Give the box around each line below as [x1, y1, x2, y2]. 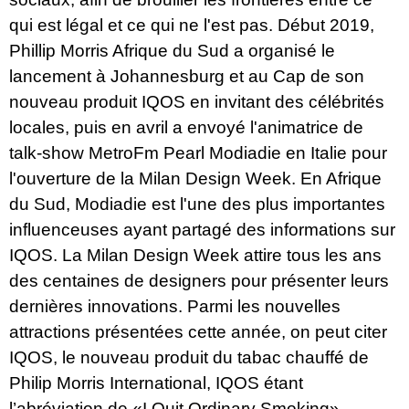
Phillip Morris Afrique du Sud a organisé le [9, 41, 335, 61]
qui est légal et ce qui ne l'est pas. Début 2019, [9, 16, 374, 36]
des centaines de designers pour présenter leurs [9, 271, 389, 291]
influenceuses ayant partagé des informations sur [9, 220, 395, 240]
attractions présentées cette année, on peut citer [9, 322, 387, 342]
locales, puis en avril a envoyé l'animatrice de [9, 118, 363, 138]
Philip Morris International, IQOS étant [9, 373, 303, 393]
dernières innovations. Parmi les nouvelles [9, 297, 341, 317]
